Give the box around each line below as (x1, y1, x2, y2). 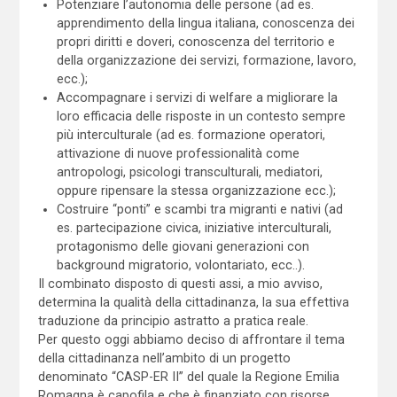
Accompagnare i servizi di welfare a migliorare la (57, 90, 339, 105)
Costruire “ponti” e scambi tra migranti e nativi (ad (57, 201, 344, 216)
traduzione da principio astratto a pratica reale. (37, 313, 308, 328)
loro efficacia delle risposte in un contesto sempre (57, 108, 346, 123)
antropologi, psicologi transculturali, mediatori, (57, 164, 323, 179)
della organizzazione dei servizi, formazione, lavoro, (57, 52, 357, 67)
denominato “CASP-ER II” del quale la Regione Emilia (37, 369, 339, 384)
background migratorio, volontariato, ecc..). (57, 257, 306, 272)
